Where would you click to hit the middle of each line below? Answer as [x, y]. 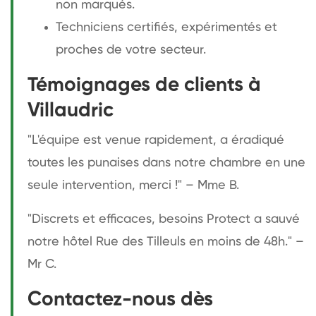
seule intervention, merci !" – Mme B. [133, 185]
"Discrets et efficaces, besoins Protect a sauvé [164, 219]
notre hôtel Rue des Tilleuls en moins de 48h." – [166, 242]
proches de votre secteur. [131, 50]
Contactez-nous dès [120, 299]
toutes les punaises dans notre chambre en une [166, 163]
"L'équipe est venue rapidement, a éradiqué [156, 140]
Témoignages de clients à [144, 85]
